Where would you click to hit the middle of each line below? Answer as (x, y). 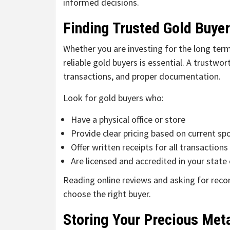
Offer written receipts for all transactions (149, 147)
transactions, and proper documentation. (142, 76)
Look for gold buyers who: (113, 98)
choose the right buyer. (107, 194)
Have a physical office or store (128, 120)
